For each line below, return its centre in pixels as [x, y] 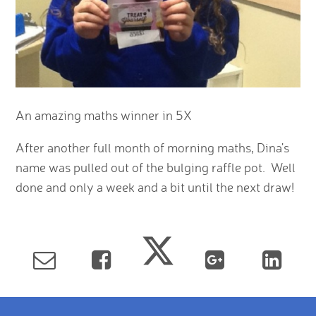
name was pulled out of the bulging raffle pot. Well [156, 168]
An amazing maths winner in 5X [104, 115]
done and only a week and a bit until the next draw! [155, 187]
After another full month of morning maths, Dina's [153, 148]
